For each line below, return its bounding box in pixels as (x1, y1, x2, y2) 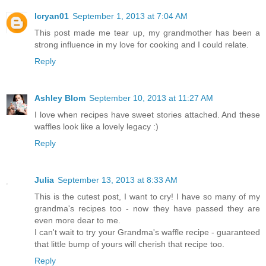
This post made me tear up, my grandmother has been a (34, 27, 260, 37)
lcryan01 (34, 11, 69, 21)
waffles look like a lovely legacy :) (34, 121, 159, 131)
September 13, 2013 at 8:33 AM (58, 175, 178, 185)
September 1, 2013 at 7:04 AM (72, 11, 188, 21)
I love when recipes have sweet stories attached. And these (34, 109, 260, 119)
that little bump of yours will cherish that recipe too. (34, 239, 224, 249)
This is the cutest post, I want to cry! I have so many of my (34, 191, 260, 201)
